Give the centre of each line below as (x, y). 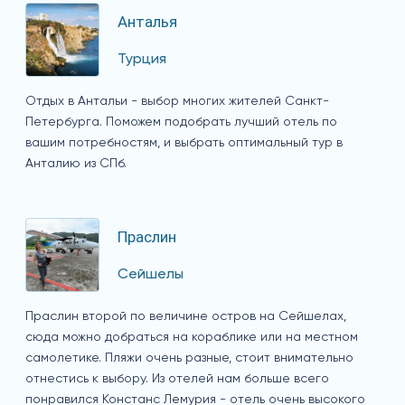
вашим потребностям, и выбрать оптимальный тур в (184, 142)
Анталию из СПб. (76, 163)
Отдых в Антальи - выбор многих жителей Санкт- (177, 101)
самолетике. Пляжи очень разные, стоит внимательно (189, 358)
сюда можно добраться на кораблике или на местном (192, 337)
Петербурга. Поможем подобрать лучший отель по (181, 122)
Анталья (147, 22)
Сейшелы (151, 274)
